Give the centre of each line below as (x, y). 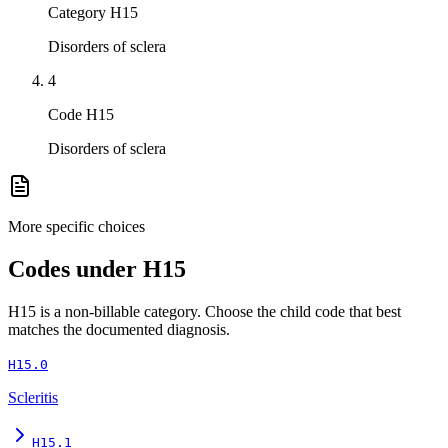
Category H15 (93, 13)
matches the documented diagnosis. (119, 329)
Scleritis (33, 397)
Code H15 (81, 115)
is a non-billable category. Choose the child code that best (218, 311)
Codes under (75, 269)
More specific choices (76, 227)
